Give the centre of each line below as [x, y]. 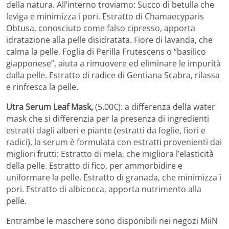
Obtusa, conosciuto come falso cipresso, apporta [101, 28]
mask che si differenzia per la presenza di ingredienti [108, 118]
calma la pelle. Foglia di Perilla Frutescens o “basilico [106, 51]
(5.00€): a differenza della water [155, 107]
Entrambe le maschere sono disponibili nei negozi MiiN [112, 221]
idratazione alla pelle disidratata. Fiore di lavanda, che [109, 40]
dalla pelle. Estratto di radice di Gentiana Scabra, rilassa [113, 75]
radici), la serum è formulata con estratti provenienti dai [114, 142]
